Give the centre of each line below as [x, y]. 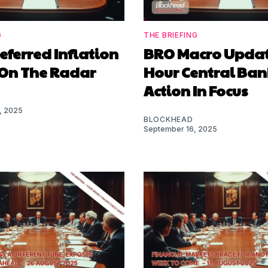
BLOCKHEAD [168, 119]
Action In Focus [196, 90]
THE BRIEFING [171, 35]
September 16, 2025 [180, 129]
